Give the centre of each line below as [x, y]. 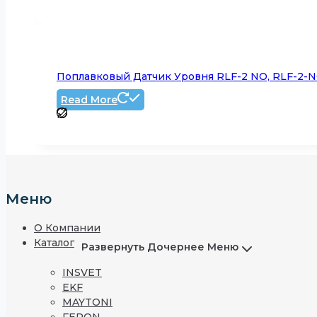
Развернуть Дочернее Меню [160, 247]
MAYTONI [87, 302]
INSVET [82, 273]
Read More [89, 100]
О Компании [67, 228]
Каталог [54, 243]
